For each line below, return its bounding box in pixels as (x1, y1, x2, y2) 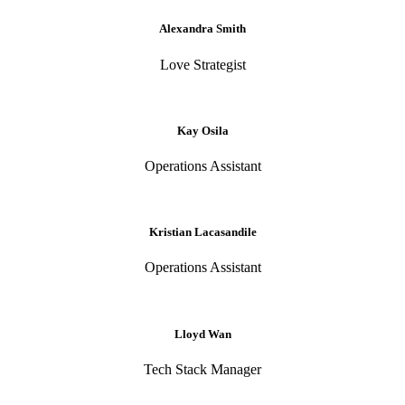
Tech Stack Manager (144, 361, 261, 377)
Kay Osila (176, 123, 229, 137)
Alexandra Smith (159, 22, 246, 36)
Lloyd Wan (174, 326, 231, 341)
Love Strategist (159, 56, 246, 72)
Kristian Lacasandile (148, 225, 257, 240)
